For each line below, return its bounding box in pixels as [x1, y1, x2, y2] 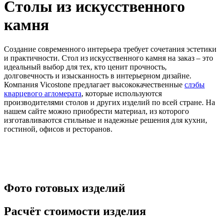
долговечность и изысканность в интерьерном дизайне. [4, 71, 191, 80]
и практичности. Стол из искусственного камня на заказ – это [4, 53, 213, 62]
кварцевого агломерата [4, 89, 81, 98]
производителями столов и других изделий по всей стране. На [4, 98, 215, 107]
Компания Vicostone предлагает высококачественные [4, 80, 184, 89]
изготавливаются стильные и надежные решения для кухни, [4, 115, 207, 124]
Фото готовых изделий [4, 182, 125, 195]
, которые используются [81, 89, 162, 98]
